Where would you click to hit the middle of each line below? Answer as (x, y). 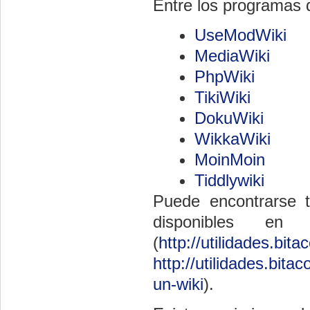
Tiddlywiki (229, 180)
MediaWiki (232, 56)
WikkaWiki (232, 139)
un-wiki (178, 284)
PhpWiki (225, 76)
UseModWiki (240, 35)
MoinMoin (230, 159)
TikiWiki (222, 97)
